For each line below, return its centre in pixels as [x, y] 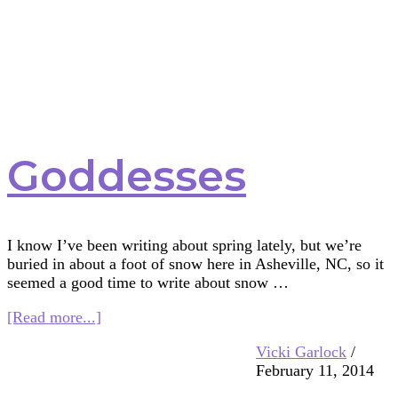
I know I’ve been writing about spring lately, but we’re [184, 246]
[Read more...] [54, 318]
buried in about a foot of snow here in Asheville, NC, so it [195, 264]
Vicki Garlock [301, 352]
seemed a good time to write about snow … [148, 283]
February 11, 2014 [315, 371]
